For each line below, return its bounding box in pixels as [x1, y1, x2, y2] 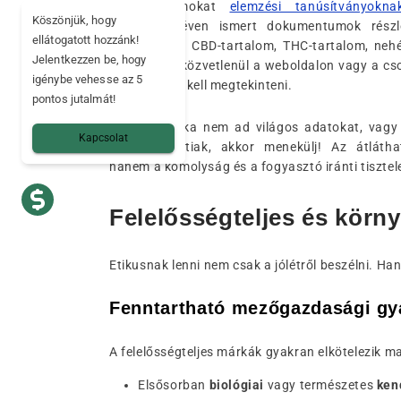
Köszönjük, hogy [32, 13, 116, 27]
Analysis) [109, 19, 164, 33]
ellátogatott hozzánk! [32, 33, 140, 47]
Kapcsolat [79, 132, 128, 144]
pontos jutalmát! [32, 92, 115, 106]
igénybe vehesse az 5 [32, 73, 143, 86]
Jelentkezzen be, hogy [32, 53, 147, 66]
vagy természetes [264, 378, 377, 392]
